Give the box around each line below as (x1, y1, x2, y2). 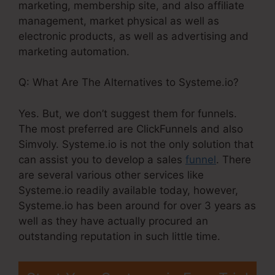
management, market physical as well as (18, 14, 219, 27)
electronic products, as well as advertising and (18, 29, 249, 42)
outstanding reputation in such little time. (18, 230, 223, 242)
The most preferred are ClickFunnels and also (18, 122, 243, 135)
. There (216, 153, 251, 166)
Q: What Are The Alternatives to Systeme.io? (18, 76, 239, 89)
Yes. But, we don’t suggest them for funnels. (18, 107, 237, 120)
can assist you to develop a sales (18, 153, 185, 166)
